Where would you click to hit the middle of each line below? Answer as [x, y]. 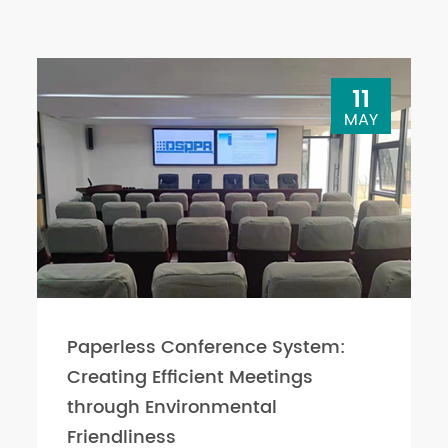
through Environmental [172, 407]
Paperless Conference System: [207, 347]
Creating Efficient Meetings [190, 377]
